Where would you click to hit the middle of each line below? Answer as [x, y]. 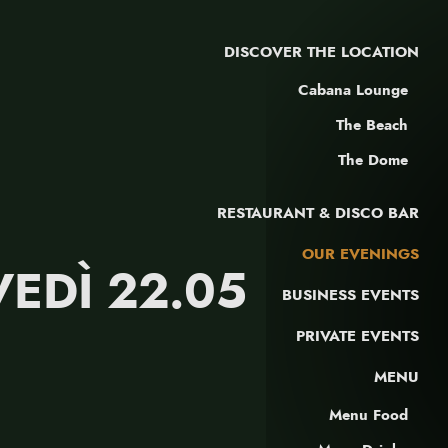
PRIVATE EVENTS [358, 336]
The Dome [373, 160]
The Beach [372, 125]
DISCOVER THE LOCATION [322, 52]
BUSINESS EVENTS [351, 295]
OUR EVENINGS [361, 254]
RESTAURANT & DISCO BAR [318, 213]
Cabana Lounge [353, 90]
